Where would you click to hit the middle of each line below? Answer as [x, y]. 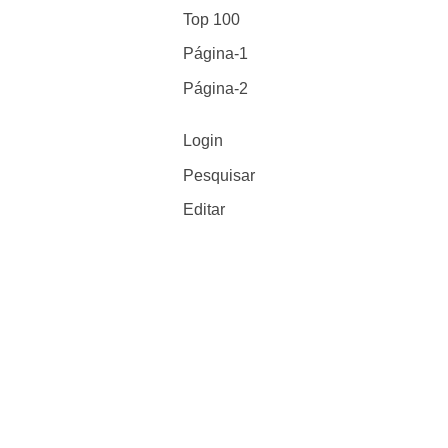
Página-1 [216, 54]
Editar [204, 209]
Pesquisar [219, 175]
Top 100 [212, 20]
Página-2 [216, 88]
